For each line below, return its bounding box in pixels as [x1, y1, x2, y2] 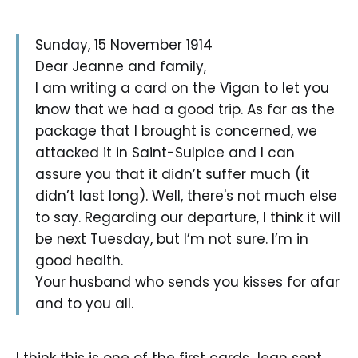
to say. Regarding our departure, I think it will [35, 208, 340, 228]
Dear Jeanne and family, [35, 57, 206, 77]
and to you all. [35, 294, 133, 314]
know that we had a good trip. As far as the [35, 100, 335, 120]
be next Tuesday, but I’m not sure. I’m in [35, 229, 308, 249]
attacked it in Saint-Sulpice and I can [35, 143, 295, 163]
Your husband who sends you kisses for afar [35, 272, 340, 292]
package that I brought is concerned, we [35, 121, 317, 141]
